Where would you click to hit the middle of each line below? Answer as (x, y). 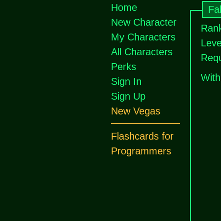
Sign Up (128, 96)
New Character (144, 22)
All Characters (142, 52)
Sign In (126, 81)
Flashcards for (142, 136)
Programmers (141, 151)
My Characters (143, 37)
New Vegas (136, 111)
